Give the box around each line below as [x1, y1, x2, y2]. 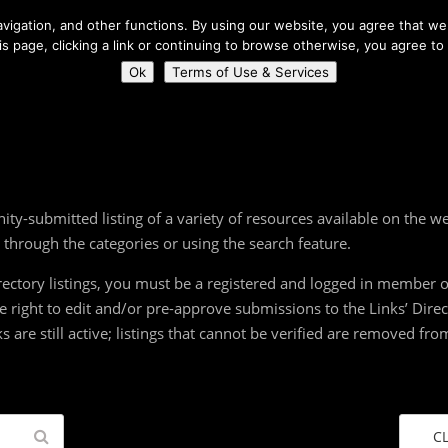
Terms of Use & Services [172, 64, 329, 80]
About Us [375, 7, 437, 27]
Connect [226, 49, 276, 67]
